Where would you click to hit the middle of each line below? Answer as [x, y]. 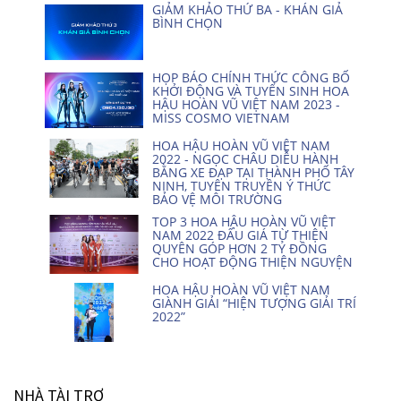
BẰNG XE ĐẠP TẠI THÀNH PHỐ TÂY [253, 172]
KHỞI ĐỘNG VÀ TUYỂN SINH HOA [251, 90]
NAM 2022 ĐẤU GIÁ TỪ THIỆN [240, 235]
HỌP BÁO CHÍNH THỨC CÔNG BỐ [251, 77]
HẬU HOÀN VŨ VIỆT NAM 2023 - [246, 104]
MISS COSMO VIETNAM [221, 117]
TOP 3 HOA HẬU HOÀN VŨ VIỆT [244, 221]
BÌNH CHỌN [188, 22]
